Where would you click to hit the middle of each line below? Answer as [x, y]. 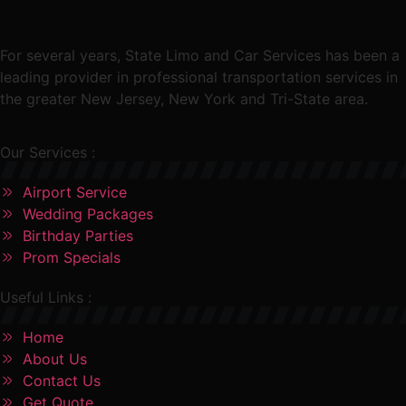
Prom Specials [72, 257]
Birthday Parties [78, 235]
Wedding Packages [88, 213]
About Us [55, 358]
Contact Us [62, 380]
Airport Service [75, 192]
